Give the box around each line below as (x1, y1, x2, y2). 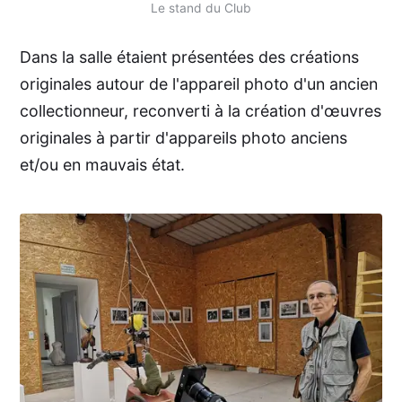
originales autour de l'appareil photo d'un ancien (19, 74, 378, 94)
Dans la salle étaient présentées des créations (19, 48, 359, 67)
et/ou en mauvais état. (19, 155, 185, 175)
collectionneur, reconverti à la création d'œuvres (19, 101, 381, 121)
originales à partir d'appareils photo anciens (19, 128, 347, 148)
